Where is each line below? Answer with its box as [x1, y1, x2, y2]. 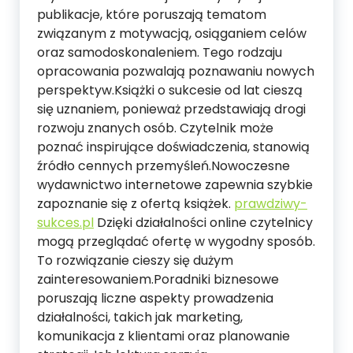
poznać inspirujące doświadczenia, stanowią [37, 137, 310, 156]
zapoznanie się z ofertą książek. [37, 194, 234, 213]
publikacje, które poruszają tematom [37, 5, 266, 24]
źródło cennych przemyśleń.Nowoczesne [37, 156, 290, 175]
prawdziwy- [234, 194, 307, 213]
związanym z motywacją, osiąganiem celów [37, 24, 307, 43]
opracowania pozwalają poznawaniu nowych [37, 61, 314, 80]
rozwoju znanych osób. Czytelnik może [37, 118, 273, 137]
